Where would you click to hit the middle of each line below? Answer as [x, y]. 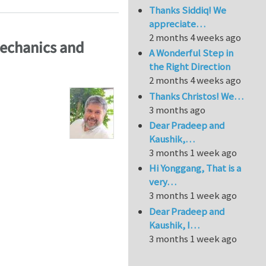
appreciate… [178, 23]
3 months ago [178, 110]
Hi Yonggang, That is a [195, 168]
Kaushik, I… [175, 225]
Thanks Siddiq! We [188, 10]
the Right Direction [190, 67]
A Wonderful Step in [191, 53]
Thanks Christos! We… [197, 96]
